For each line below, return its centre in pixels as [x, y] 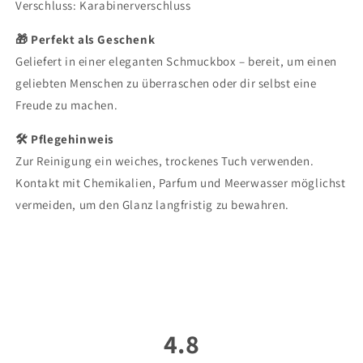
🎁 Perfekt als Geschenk [85, 39]
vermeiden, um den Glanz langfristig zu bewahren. [152, 204]
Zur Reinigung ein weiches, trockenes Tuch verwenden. [165, 160]
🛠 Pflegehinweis [65, 139]
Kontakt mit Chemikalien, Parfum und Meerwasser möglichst [181, 182]
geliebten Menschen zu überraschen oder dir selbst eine [166, 83]
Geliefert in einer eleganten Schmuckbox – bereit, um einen [176, 61]
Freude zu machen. [67, 105]
